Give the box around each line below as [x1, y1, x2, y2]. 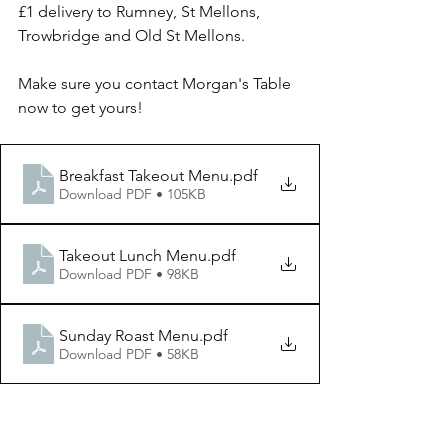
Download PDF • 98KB [59, 264, 199, 283]
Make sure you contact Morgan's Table [18, 74, 295, 93]
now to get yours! [18, 98, 143, 117]
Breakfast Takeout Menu [59, 165, 229, 185]
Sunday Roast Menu [59, 325, 199, 345]
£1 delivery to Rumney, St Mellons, [18, 2, 264, 21]
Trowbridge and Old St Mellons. [18, 26, 245, 45]
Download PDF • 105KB [59, 184, 206, 203]
